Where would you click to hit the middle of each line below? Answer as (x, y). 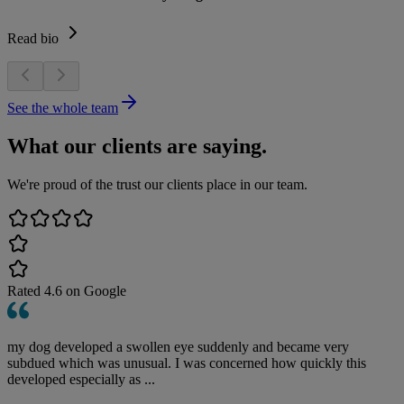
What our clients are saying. (137, 146)
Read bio (33, 38)
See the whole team (63, 107)
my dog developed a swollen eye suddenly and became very (178, 346)
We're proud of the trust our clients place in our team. (157, 184)
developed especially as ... (81, 379)
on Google (94, 290)
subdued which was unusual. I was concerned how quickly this (187, 363)
